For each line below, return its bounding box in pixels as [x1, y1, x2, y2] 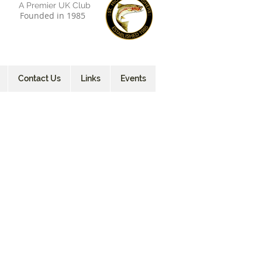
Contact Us [18, 74, 61, 83]
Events [120, 74, 146, 83]
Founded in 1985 [19, 10, 85, 21]
